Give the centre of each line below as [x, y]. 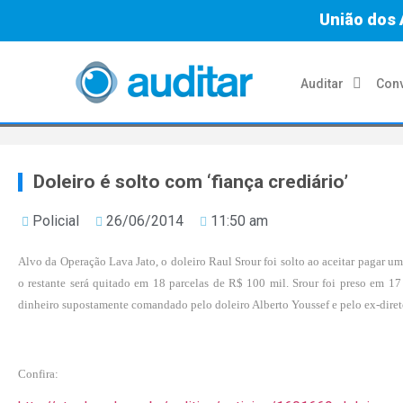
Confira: [38, 373]
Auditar [322, 83]
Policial [56, 221]
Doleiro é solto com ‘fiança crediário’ [191, 182]
